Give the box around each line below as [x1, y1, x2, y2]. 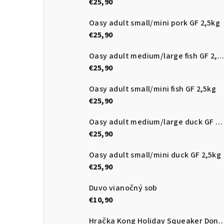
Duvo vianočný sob [89, 182, 157, 194]
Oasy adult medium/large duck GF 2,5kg [215, 116, 222, 128]
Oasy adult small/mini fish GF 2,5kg [89, 83, 216, 95]
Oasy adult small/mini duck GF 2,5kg [89, 149, 221, 161]
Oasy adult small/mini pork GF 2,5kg [89, 17, 220, 29]
